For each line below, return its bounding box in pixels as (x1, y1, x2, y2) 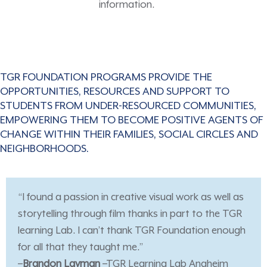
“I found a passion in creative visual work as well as (18, 192, 244, 204)
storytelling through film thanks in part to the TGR (18, 209, 242, 221)
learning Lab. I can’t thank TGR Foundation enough (18, 225, 246, 237)
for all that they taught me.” (18, 242, 143, 254)
